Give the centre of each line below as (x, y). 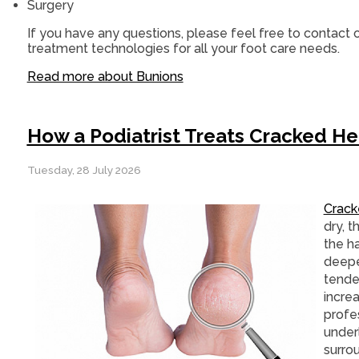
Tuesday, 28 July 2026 (84, 170)
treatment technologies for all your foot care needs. (183, 49)
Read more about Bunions (105, 77)
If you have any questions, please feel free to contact (190, 34)
